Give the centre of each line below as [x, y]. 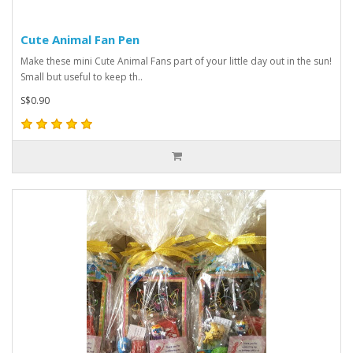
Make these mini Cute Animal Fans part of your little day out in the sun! [176, 61]
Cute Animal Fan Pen [80, 39]
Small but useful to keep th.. [82, 76]
